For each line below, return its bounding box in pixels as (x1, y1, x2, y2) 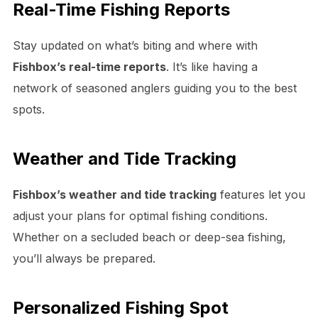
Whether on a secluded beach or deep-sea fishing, (12, 229, 286, 244)
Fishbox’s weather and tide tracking (12, 187, 216, 202)
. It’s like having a (165, 59, 258, 74)
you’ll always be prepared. (12, 251, 155, 265)
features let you (216, 187, 305, 202)
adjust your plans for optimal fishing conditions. (12, 208, 268, 223)
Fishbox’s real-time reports (12, 59, 166, 74)
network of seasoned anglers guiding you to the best (12, 80, 297, 95)
